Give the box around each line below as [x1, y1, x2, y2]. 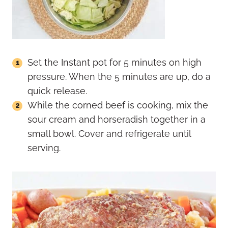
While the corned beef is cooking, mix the [27, 99, 208, 110]
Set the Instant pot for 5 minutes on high [27, 56, 202, 68]
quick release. [27, 85, 87, 96]
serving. [27, 142, 61, 153]
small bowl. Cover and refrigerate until [27, 128, 191, 139]
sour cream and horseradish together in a [27, 113, 206, 125]
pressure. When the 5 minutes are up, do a [27, 71, 211, 82]
